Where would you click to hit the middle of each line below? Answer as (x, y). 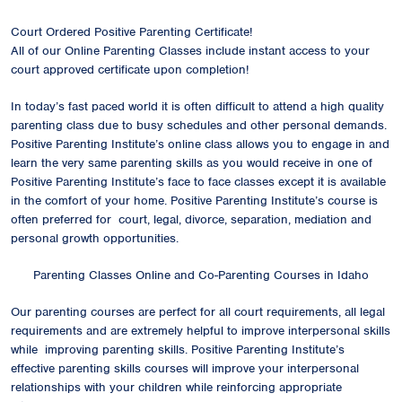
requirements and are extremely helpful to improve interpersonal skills (201, 330)
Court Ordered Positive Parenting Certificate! (131, 31)
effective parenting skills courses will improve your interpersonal (185, 368)
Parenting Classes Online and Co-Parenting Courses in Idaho (201, 275)
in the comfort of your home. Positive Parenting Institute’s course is (194, 200)
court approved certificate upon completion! (130, 69)
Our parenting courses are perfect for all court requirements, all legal (198, 311)
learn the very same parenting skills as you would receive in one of (192, 162)
